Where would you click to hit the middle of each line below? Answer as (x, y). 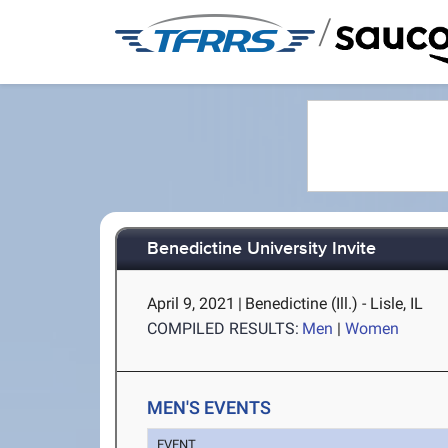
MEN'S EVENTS (209, 407)
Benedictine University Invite (262, 249)
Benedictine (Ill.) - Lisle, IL (334, 303)
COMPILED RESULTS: (223, 328)
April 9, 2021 (191, 303)
